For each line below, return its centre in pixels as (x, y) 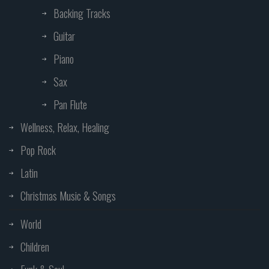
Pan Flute (70, 105)
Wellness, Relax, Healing (65, 128)
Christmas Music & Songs (68, 196)
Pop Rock (38, 150)
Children (35, 247)
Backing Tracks (82, 14)
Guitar (64, 36)
